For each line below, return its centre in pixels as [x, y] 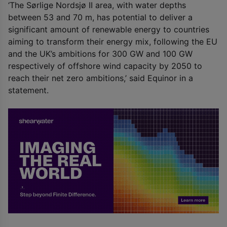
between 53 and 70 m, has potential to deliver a [100, 17]
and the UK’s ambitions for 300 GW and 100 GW [100, 53]
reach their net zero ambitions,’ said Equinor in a [101, 78]
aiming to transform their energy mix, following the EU [113, 41]
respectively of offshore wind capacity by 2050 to [105, 66]
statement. [28, 90]
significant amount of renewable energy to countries [109, 29]
